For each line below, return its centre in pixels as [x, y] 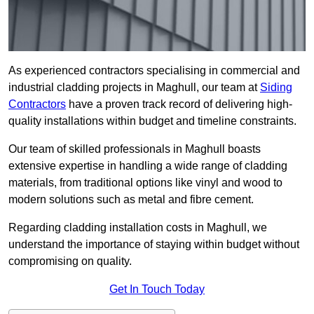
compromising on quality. [71, 261]
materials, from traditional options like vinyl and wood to [145, 183]
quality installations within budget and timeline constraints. [152, 121]
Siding [276, 88]
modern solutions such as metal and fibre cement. [131, 200]
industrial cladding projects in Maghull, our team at [134, 88]
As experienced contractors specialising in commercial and [154, 71]
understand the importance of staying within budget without [154, 245]
